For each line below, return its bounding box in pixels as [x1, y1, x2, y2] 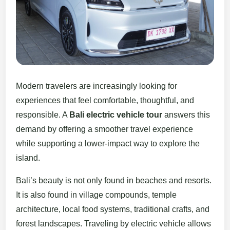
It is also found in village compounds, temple [16, 190, 177, 200]
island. [16, 154, 41, 163]
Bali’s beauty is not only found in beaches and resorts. [16, 176, 212, 185]
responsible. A [16, 110, 70, 120]
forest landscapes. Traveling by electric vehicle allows [16, 219, 212, 228]
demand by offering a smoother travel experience [16, 125, 194, 134]
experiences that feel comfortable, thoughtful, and [16, 96, 195, 105]
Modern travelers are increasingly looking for [16, 82, 178, 91]
